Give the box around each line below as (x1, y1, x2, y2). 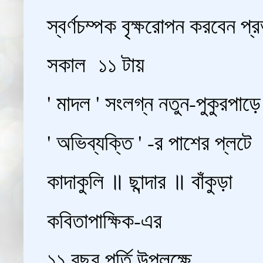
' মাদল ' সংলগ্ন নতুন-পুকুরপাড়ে (47, 88, 261, 117)
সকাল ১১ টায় (47, 49, 144, 78)
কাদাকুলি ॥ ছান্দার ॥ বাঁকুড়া (47, 166, 232, 195)
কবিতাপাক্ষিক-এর (47, 205, 162, 234)
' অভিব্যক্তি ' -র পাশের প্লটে (47, 127, 252, 156)
